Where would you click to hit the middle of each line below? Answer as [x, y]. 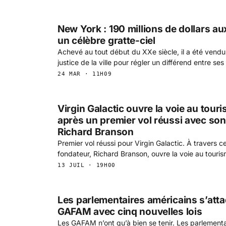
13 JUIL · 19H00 [87, 165]
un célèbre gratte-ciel [106, 40]
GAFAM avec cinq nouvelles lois [130, 211]
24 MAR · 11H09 [85, 74]
